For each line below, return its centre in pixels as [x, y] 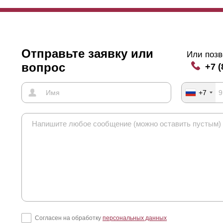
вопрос [43, 67]
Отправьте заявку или [87, 53]
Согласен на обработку [69, 218]
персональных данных [135, 218]
